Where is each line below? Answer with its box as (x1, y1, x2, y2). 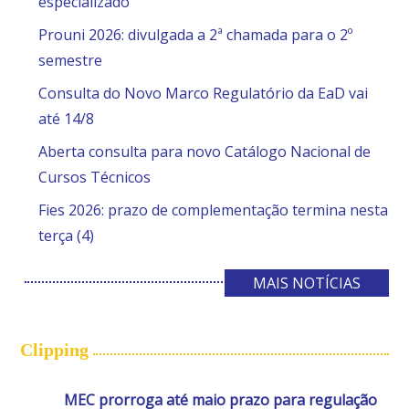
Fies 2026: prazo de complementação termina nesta (38, 200, 389, 220)
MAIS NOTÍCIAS (252, 273, 361, 293)
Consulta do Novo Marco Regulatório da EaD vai (38, 83, 369, 103)
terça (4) (38, 225, 95, 246)
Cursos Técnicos (38, 167, 152, 187)
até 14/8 (38, 109, 95, 129)
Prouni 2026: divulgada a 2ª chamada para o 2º (38, 25, 353, 45)
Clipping (20, 340, 89, 360)
